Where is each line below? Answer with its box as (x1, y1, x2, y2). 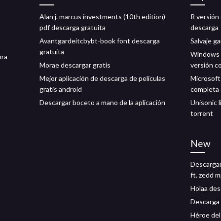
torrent (190, 109, 213, 117)
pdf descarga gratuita (39, 23, 106, 32)
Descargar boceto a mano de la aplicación (39, 98, 165, 107)
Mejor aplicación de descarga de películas (39, 74, 165, 82)
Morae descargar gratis (39, 61, 110, 69)
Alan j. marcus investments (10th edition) (39, 12, 165, 21)
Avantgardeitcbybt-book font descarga (39, 37, 160, 45)
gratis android (39, 85, 82, 93)
